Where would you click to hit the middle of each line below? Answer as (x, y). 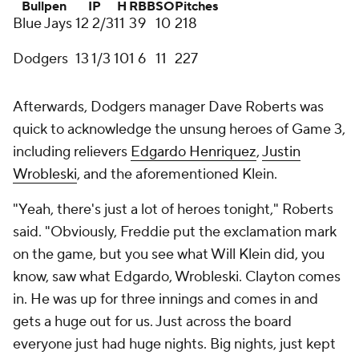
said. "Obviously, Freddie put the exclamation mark (175, 232)
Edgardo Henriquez (194, 152)
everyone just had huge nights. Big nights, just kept (174, 344)
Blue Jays (44, 24)
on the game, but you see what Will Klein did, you (169, 254)
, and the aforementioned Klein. (179, 174)
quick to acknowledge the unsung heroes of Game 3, (179, 129)
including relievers (72, 152)
